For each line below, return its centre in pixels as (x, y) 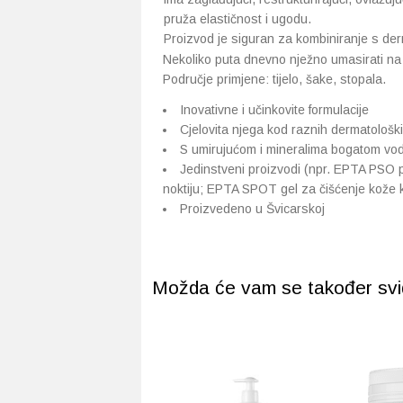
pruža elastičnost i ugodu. (237, 19)
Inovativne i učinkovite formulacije (274, 110)
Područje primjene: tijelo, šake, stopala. (274, 79)
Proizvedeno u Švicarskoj (252, 209)
